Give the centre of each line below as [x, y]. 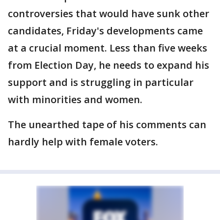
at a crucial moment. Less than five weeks [108, 48]
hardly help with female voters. [83, 142]
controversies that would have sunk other [109, 14]
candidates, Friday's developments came [105, 31]
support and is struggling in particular [101, 82]
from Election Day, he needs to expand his [109, 65]
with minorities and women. [75, 99]
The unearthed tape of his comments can [107, 124]
